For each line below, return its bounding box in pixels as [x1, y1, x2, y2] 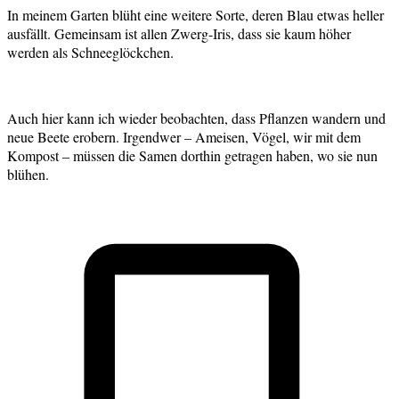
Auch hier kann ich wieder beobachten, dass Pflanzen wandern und [7, 108, 386, 127]
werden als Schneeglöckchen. [7, 42, 178, 61]
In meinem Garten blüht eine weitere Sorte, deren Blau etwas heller [7, 4, 384, 24]
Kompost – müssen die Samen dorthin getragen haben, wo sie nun [7, 145, 378, 165]
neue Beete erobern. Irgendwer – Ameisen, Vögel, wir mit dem [7, 126, 361, 146]
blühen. [7, 164, 49, 183]
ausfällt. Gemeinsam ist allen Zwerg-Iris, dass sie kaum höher [7, 23, 351, 43]
